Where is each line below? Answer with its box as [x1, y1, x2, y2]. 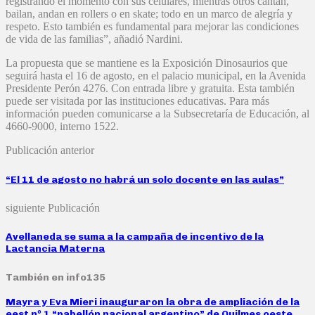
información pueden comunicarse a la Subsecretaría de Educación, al [6, 108, 309, 120]
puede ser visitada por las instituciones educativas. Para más [6, 95, 269, 108]
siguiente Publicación [6, 201, 100, 214]
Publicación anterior [6, 144, 94, 157]
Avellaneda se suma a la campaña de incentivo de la [6, 231, 264, 243]
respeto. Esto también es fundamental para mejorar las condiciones [6, 20, 299, 33]
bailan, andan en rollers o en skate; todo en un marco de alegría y [6, 8, 292, 20]
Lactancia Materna [6, 243, 105, 255]
